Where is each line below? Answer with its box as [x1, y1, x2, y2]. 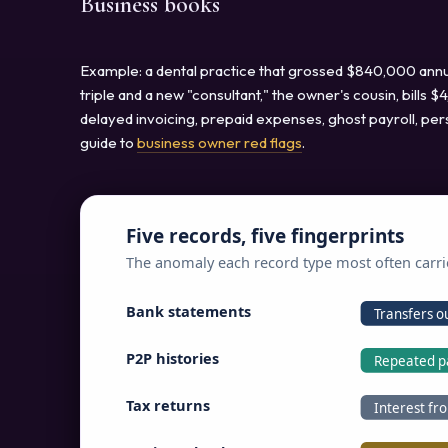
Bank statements [125, 300, 251, 321]
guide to [80, 132, 137, 152]
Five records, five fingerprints [125, 222, 404, 249]
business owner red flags [137, 132, 302, 152]
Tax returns [125, 394, 210, 415]
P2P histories [125, 347, 219, 368]
